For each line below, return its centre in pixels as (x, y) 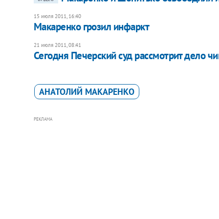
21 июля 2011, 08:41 (57, 45)
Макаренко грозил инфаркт (91, 26)
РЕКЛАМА (43, 119)
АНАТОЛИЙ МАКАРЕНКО (87, 91)
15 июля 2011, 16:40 (57, 16)
